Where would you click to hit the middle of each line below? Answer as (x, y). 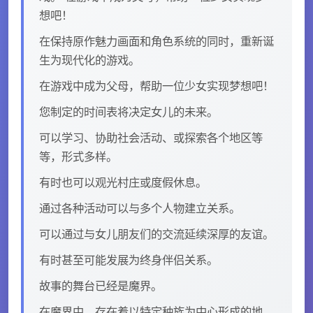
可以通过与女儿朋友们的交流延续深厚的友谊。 (156, 234)
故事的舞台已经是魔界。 (101, 285)
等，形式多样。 (78, 156)
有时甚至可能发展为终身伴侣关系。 (129, 260)
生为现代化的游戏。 (89, 60)
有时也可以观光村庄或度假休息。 (123, 182)
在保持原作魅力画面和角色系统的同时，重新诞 (156, 41)
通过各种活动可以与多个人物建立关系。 (140, 208)
